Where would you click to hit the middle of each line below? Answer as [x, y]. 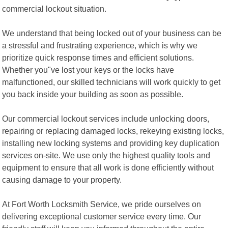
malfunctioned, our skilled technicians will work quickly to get [111, 82]
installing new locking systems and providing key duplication [111, 143]
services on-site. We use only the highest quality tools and [106, 155]
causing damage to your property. [62, 179]
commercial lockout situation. [54, 8]
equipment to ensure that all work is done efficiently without [108, 167]
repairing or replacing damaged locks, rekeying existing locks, [113, 131]
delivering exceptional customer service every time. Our [102, 216]
